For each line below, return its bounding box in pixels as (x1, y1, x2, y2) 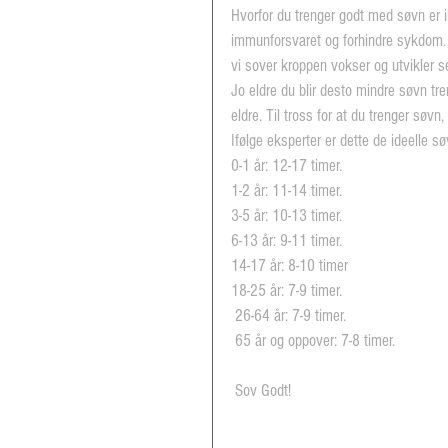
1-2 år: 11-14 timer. (231, 181, 342, 200)
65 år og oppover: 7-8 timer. (235, 331, 395, 350)
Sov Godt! (235, 381, 291, 400)
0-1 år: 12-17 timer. (231, 156, 342, 175)
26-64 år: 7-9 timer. (235, 306, 346, 325)
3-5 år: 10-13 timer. (231, 206, 342, 225)
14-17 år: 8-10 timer (231, 256, 348, 275)
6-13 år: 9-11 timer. (231, 231, 342, 250)
